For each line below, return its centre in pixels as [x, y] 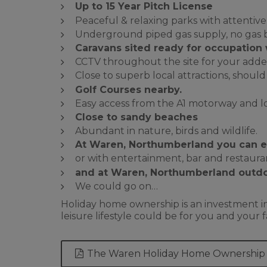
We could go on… [117, 186]
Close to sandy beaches [136, 117]
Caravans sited [114, 48]
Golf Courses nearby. [128, 89]
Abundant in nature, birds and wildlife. [166, 131]
